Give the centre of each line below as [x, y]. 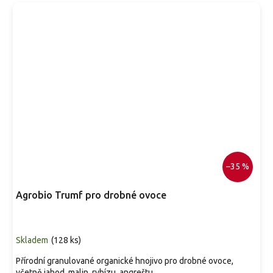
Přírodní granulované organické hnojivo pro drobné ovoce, [125, 261]
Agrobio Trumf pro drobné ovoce [91, 195]
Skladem [32, 240]
